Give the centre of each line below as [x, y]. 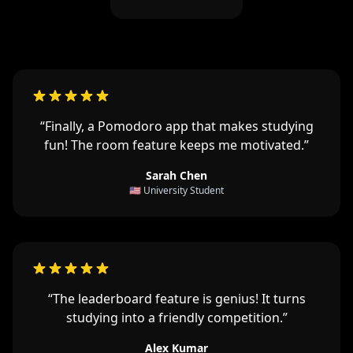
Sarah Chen [176, 175]
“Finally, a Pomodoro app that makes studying [176, 126]
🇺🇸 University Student [176, 190]
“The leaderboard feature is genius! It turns [176, 298]
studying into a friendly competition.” [176, 317]
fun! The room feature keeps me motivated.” [176, 145]
